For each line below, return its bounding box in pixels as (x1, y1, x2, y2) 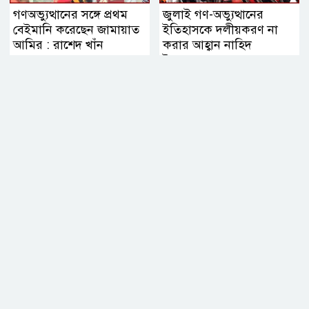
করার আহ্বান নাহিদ (163, 37, 252, 52)
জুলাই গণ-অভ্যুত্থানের (163, 6, 263, 22)
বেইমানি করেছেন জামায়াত (13, 21, 139, 37)
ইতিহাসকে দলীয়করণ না (163, 21, 278, 37)
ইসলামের (163, 52, 208, 68)
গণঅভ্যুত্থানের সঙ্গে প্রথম (13, 6, 128, 22)
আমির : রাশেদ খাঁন (13, 37, 103, 52)
